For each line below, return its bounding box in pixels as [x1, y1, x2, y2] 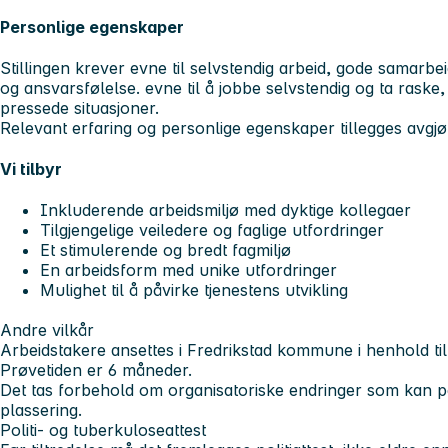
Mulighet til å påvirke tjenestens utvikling [40, 280, 348, 301]
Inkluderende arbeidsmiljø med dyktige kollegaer [40, 200, 411, 221]
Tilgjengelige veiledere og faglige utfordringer [40, 220, 384, 241]
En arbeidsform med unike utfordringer [40, 260, 337, 281]
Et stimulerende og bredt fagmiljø [40, 240, 291, 261]
